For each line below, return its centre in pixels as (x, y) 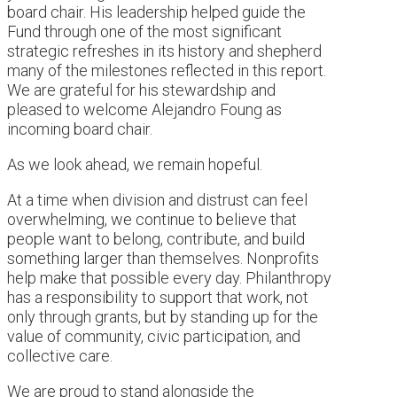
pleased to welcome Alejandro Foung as (144, 109)
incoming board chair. (80, 128)
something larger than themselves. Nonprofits (163, 258)
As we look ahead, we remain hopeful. (135, 164)
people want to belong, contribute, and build (156, 238)
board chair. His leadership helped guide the (156, 12)
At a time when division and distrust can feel (157, 199)
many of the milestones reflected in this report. (167, 70)
